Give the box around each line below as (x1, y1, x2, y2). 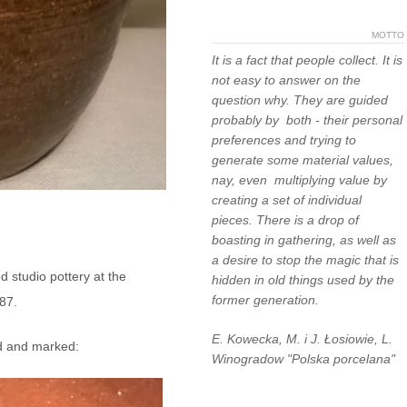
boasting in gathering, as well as (211, 233, 396, 247)
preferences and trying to (211, 133, 356, 147)
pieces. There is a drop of (211, 213, 359, 227)
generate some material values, (211, 153, 393, 167)
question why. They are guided (211, 93, 388, 107)
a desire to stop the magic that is (211, 253, 399, 267)
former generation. (211, 293, 319, 307)
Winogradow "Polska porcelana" (211, 352, 395, 366)
